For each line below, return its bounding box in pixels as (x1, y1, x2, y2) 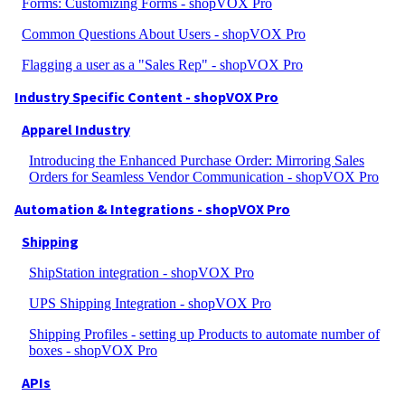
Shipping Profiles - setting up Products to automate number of (29, 326, 380, 342)
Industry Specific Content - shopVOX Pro (14, 88, 278, 106)
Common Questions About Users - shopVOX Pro (22, 26, 306, 42)
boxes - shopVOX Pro (29, 343, 157, 358)
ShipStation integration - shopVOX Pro (29, 265, 254, 280)
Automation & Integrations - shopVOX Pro (14, 200, 290, 218)
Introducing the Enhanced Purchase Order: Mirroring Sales (29, 153, 364, 168)
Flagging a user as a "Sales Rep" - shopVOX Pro (22, 57, 303, 72)
